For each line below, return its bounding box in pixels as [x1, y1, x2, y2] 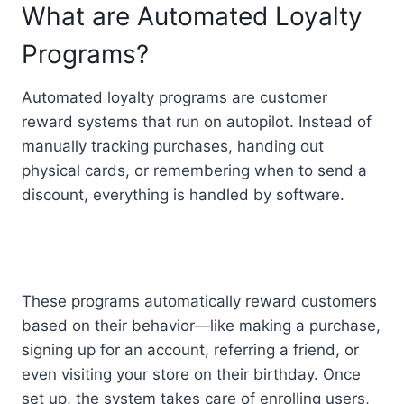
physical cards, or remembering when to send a [22, 161, 367, 179]
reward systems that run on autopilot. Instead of [22, 112, 372, 131]
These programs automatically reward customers [22, 291, 377, 310]
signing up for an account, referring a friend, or [22, 340, 359, 359]
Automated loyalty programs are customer [22, 87, 327, 106]
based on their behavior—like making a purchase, [22, 316, 381, 335]
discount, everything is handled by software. [22, 185, 344, 204]
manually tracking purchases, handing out [22, 136, 324, 155]
